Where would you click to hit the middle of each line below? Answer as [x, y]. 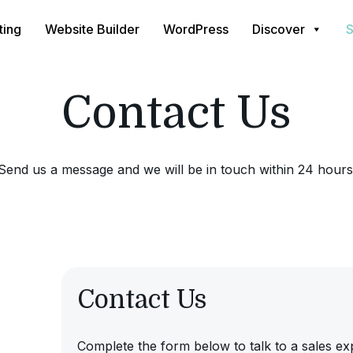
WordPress [196, 29]
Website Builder [92, 29]
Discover [279, 29]
